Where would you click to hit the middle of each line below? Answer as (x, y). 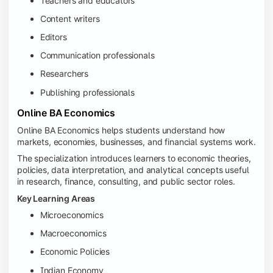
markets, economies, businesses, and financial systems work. (136, 141)
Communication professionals (97, 55)
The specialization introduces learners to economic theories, (134, 158)
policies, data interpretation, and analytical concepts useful (133, 170)
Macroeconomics (73, 233)
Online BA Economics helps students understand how (121, 130)
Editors (53, 37)
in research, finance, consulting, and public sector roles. (126, 182)
